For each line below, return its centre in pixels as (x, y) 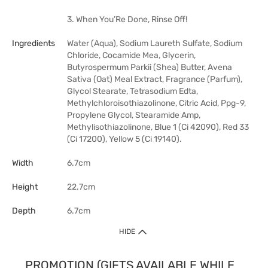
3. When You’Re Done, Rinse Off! (127, 19)
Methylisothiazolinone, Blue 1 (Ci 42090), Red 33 (158, 127)
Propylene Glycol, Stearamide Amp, (134, 115)
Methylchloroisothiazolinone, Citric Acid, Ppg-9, (156, 103)
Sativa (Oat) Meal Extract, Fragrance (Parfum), (155, 79)
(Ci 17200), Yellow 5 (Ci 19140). (124, 139)
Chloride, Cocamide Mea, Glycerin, (131, 55)
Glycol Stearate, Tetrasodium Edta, (133, 91)
